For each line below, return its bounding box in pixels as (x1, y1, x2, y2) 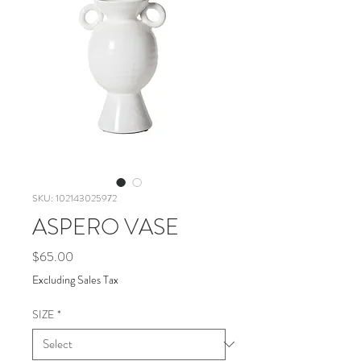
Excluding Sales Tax (32, 271, 118, 288)
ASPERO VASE (32, 210, 179, 243)
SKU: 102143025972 (32, 190, 117, 205)
